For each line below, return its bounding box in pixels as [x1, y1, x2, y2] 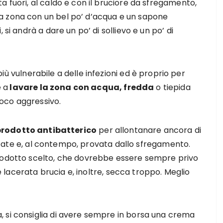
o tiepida [154, 82, 191, 93]
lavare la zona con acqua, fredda [8, 82, 154, 93]
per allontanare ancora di [97, 124, 201, 136]
